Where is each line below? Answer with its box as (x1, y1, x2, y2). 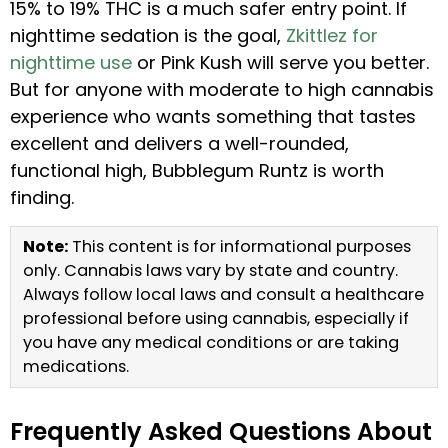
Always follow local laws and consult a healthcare (23, 282, 424, 306)
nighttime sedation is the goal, (10, 23, 286, 49)
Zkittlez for (286, 23, 378, 49)
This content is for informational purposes (68, 234, 411, 258)
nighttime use (10, 50, 132, 76)
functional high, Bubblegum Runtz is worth (10, 158, 384, 184)
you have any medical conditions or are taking (23, 330, 399, 354)
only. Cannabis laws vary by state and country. (23, 258, 398, 282)
